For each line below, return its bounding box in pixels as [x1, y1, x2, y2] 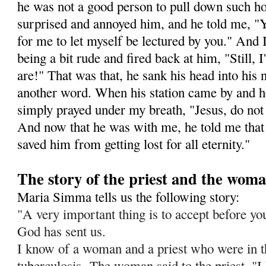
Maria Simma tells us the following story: [17, 187, 240, 205]
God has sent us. [17, 221, 111, 240]
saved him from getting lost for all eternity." [17, 134, 251, 153]
